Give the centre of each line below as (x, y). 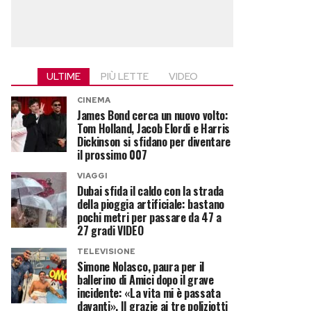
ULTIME (64, 76)
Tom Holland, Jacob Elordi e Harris (154, 128)
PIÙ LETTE (125, 76)
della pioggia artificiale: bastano (151, 204)
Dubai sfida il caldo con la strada (151, 191)
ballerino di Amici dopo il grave (145, 280)
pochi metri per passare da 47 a (150, 217)
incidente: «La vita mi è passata (149, 293)
